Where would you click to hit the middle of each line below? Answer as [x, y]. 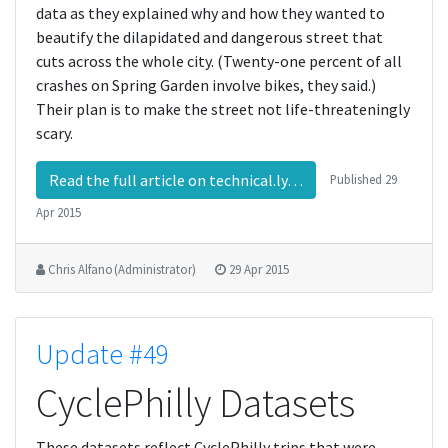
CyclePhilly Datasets [195, 403]
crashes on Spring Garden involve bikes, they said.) [206, 85]
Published [357, 178]
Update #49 [102, 354]
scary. [54, 133]
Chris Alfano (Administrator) [122, 269]
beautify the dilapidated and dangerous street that [209, 37]
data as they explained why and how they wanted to [210, 13]
